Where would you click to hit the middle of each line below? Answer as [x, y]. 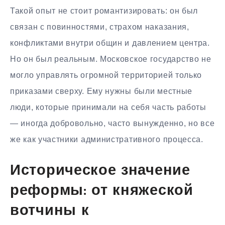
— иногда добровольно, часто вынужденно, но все [113, 123]
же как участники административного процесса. [107, 139]
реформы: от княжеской [102, 191]
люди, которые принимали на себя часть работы [108, 107]
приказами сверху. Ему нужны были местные [101, 91]
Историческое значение [100, 171]
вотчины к [50, 211]
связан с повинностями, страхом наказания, [100, 27]
